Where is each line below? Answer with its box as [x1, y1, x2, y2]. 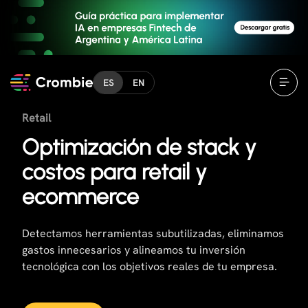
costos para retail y [22, 159, 207, 185]
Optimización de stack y [22, 134, 256, 160]
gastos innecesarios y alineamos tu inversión [22, 243, 245, 257]
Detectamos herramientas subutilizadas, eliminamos [22, 226, 284, 241]
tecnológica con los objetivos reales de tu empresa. [22, 259, 277, 274]
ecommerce [22, 184, 139, 210]
